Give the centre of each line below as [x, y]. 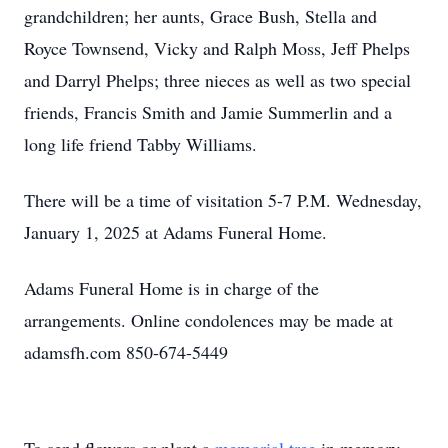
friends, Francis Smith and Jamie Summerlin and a [208, 112]
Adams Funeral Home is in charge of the [171, 288]
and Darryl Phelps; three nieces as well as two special [217, 80]
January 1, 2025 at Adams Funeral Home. [175, 232]
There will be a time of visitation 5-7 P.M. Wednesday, [223, 200]
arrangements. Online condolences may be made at [208, 320]
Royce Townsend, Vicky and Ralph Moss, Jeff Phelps [217, 48]
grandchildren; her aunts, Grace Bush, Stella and [200, 16]
